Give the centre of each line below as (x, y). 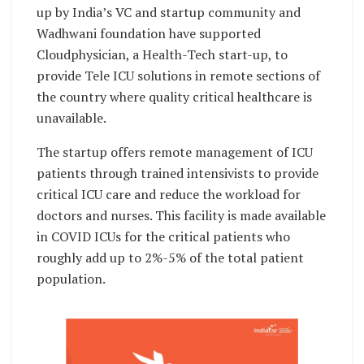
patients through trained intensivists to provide (178, 173)
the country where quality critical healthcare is (174, 96)
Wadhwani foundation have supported (149, 33)
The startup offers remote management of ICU (175, 152)
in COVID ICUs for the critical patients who (163, 236)
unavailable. (71, 117)
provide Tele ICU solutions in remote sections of (178, 75)
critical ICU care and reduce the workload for (169, 194)
